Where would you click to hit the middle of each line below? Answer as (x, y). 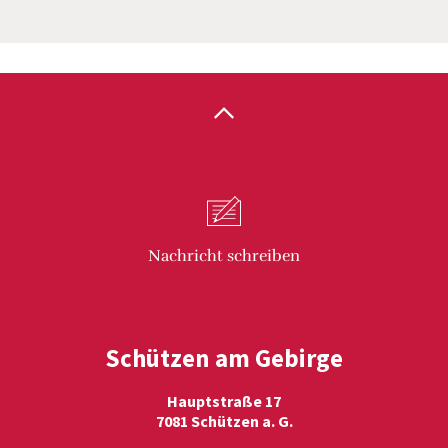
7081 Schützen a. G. (224, 421)
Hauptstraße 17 (224, 401)
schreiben (261, 256)
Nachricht (185, 256)
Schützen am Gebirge (224, 358)
